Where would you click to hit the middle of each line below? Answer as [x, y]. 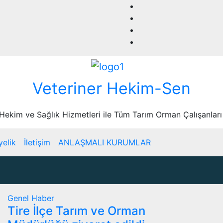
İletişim [37, 142]
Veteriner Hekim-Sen [111, 88]
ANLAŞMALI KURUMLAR [105, 142]
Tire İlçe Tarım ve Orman [76, 211]
